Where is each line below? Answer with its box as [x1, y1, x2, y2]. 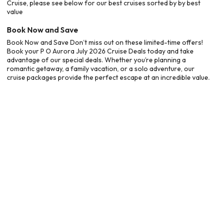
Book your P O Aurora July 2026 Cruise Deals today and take [7, 46, 194, 55]
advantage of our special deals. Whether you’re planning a [7, 55, 186, 64]
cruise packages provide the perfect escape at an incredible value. [7, 73, 210, 82]
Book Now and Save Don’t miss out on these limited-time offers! [7, 37, 203, 47]
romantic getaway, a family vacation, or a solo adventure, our [7, 64, 195, 73]
